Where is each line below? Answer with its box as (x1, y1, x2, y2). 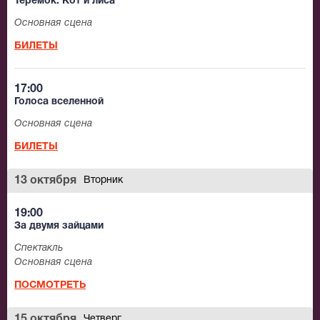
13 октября (14, 176, 76, 186)
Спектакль (14, 244, 63, 254)
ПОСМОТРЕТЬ (14, 281, 86, 291)
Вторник (84, 176, 123, 186)
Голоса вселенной (14, 97, 104, 107)
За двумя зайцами (14, 221, 104, 231)
